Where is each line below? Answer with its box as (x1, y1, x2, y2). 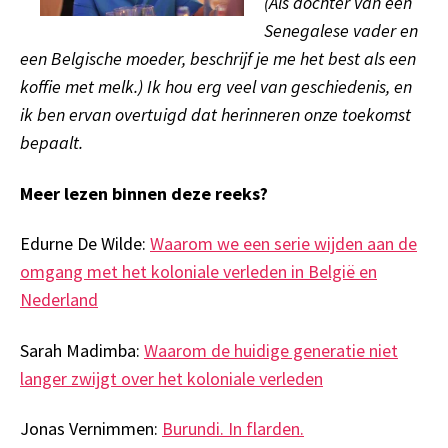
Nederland (20, 288, 98, 312)
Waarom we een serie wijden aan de (150, 232, 417, 256)
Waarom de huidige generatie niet (144, 338, 398, 362)
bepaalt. (20, 131, 83, 155)
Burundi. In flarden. (162, 417, 304, 441)
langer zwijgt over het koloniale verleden (20, 366, 323, 390)
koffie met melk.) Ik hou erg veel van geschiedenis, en (20, 75, 412, 99)
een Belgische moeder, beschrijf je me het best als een (20, 47, 416, 71)
